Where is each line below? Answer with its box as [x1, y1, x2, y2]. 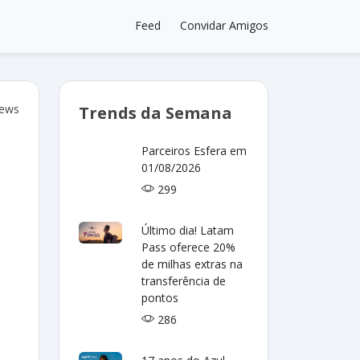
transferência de [141, 273, 227, 288]
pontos [141, 290, 179, 305]
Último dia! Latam [141, 223, 235, 238]
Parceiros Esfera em [141, 143, 247, 158]
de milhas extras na [141, 256, 243, 272]
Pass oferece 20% [141, 239, 236, 255]
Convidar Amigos [180, 18, 268, 33]
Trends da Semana [79, 102, 232, 124]
